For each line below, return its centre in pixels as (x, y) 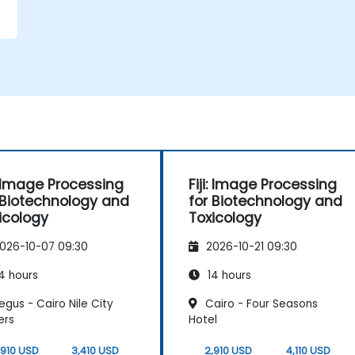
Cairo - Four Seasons (260, 304)
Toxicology (225, 218)
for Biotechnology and (265, 201)
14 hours (228, 276)
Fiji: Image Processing (263, 185)
